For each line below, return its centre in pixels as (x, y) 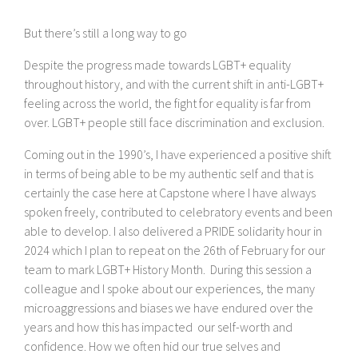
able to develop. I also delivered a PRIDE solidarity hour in (173, 231)
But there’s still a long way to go (107, 33)
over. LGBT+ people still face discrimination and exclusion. (175, 123)
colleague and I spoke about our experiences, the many (169, 289)
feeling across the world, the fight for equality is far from (167, 103)
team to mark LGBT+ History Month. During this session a (168, 270)
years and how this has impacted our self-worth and (158, 327)
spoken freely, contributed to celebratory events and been (178, 212)
